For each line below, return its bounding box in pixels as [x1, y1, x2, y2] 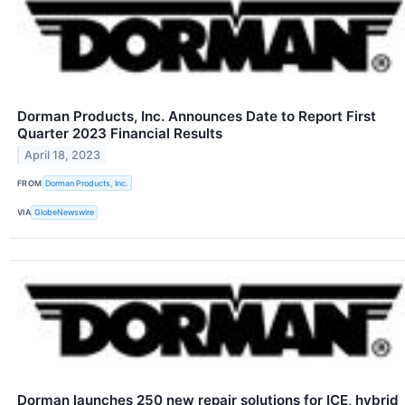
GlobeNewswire [34, 207, 95, 218]
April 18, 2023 [24, 148, 101, 163]
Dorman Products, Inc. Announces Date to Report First [17, 107, 376, 125]
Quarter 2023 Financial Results [17, 124, 222, 142]
